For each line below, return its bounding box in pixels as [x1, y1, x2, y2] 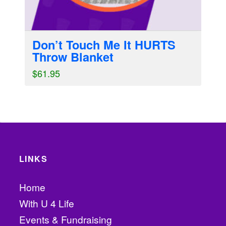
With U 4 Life [19, 196, 74, 210]
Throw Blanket [32, 48, 114, 66]
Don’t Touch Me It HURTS [32, 36, 176, 53]
